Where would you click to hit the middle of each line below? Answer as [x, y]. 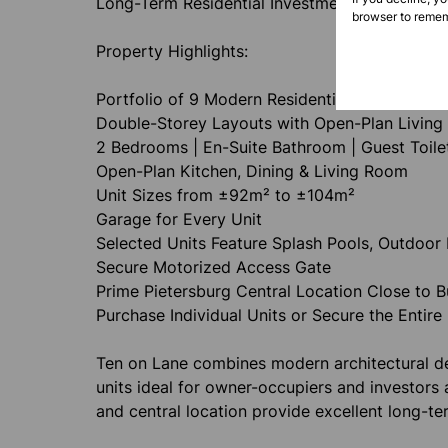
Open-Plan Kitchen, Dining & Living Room [252, 171]
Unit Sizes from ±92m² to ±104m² [225, 195]
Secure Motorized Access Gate [213, 267]
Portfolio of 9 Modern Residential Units [244, 99]
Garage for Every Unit [179, 219]
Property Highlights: [172, 51]
